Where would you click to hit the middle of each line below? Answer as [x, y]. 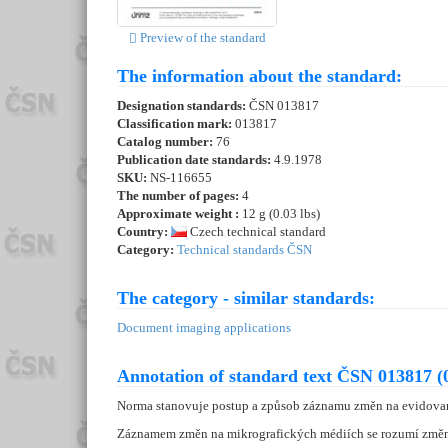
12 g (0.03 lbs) [279, 214]
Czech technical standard [256, 232]
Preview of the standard [201, 38]
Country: [144, 232]
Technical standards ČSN [244, 250]
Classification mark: [176, 124]
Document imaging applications [204, 328]
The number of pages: [178, 196]
